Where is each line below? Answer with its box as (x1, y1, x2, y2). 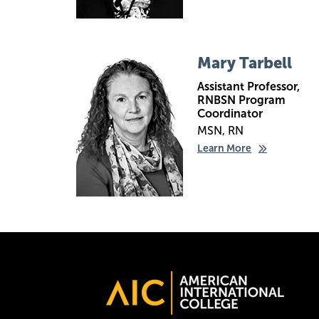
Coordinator (197, 107, 263, 120)
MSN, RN (197, 124, 244, 137)
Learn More (197, 142, 251, 155)
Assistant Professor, (197, 80, 300, 93)
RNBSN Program (197, 93, 286, 107)
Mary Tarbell (197, 53, 292, 73)
